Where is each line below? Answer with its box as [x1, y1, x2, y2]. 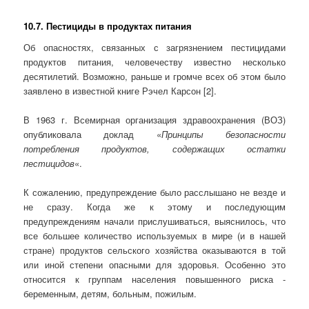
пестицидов [23, 157, 75, 170]
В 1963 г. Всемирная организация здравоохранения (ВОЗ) [23, 113, 286, 127]
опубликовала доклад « [23, 128, 161, 141]
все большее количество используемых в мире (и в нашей [23, 229, 286, 243]
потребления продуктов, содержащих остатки [23, 142, 286, 156]
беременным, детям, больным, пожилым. [23, 287, 197, 301]
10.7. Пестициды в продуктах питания [23, 19, 192, 32]
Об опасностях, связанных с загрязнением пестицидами [23, 41, 286, 54]
